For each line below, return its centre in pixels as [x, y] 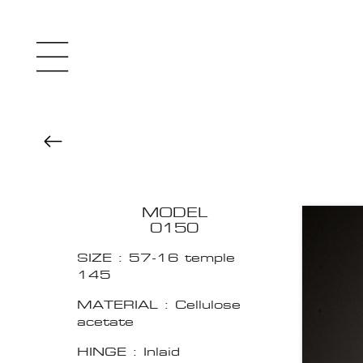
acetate [105, 322]
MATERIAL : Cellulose [159, 305]
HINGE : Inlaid [128, 352]
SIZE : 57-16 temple [156, 258]
